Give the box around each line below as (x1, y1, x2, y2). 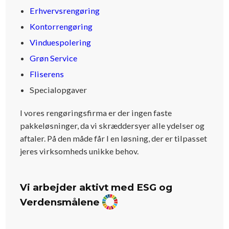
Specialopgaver (30, 85, 87, 95)
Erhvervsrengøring (30, 6, 100, 16)
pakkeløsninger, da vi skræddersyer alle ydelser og (19, 120, 204, 130)
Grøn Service (30, 53, 78, 63)
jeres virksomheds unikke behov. (19, 146, 139, 156)
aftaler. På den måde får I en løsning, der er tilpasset (19, 133, 207, 143)
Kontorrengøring (30, 21, 93, 32)
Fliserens (30, 69, 64, 79)
